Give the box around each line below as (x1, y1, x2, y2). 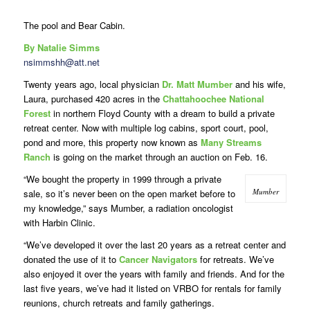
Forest (23, 106, 51, 120)
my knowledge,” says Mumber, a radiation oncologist (23, 201, 233, 215)
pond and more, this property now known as (23, 135, 201, 149)
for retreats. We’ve (197, 252, 274, 266)
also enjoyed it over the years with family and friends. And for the (23, 266, 284, 280)
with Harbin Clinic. (23, 215, 95, 229)
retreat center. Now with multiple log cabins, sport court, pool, (23, 120, 268, 134)
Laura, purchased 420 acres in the (23, 91, 163, 105)
